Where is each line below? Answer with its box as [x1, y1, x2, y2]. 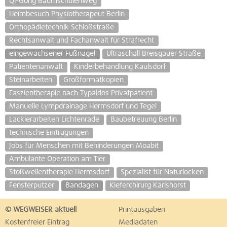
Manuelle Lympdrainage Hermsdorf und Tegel [9, 103, 157, 110]
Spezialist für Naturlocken [121, 168, 204, 176]
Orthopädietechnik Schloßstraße [9, 24, 115, 31]
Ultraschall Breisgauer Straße [106, 50, 201, 58]
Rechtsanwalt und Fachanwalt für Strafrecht [9, 37, 155, 45]
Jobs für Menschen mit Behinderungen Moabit [9, 142, 159, 149]
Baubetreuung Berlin [110, 116, 177, 123]
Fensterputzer [9, 181, 55, 189]
